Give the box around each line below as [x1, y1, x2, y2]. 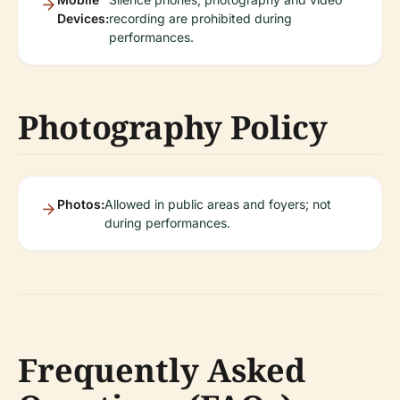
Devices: [57, 10, 109, 26]
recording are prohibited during [109, 10, 292, 26]
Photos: [57, 196, 104, 212]
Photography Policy [18, 104, 328, 149]
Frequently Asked [18, 347, 305, 392]
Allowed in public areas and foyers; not [104, 196, 331, 212]
